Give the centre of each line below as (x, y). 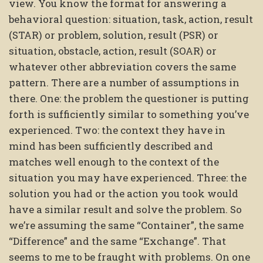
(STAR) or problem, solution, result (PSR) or (114, 35)
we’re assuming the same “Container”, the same (126, 225)
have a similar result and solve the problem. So (125, 210)
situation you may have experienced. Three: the (128, 178)
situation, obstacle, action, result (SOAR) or (113, 51)
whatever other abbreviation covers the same (122, 67)
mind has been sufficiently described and (111, 146)
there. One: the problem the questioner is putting (129, 99)
